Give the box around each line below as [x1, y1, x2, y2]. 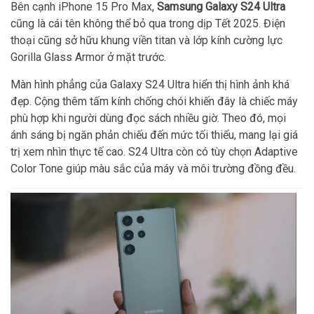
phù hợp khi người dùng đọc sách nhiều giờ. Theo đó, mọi [11, 111, 286, 125]
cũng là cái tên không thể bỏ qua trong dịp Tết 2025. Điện [11, 17, 285, 30]
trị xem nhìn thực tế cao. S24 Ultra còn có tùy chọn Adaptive [11, 145, 298, 158]
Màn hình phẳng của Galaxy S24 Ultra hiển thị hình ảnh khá [11, 78, 289, 91]
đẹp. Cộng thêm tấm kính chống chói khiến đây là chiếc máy [11, 95, 298, 108]
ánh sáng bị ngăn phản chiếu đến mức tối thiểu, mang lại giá [11, 128, 298, 142]
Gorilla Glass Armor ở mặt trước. [11, 50, 166, 64]
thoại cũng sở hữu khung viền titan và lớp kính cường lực [11, 34, 282, 47]
